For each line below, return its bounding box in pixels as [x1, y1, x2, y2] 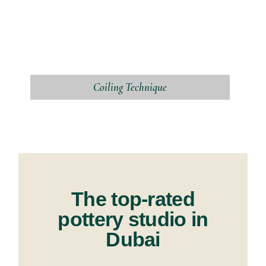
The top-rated [71, 188, 195, 210]
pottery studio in [58, 208, 208, 230]
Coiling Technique [93, 80, 167, 94]
